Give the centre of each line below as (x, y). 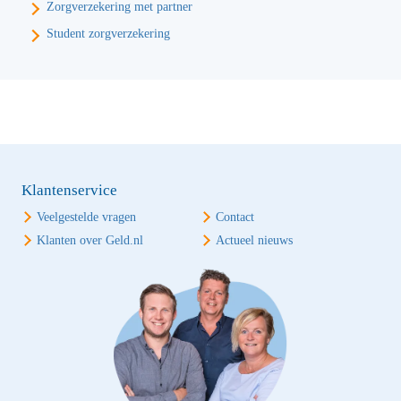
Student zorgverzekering (108, 34)
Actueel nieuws (254, 240)
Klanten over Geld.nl (90, 240)
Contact (235, 217)
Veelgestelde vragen (86, 217)
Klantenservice (69, 190)
